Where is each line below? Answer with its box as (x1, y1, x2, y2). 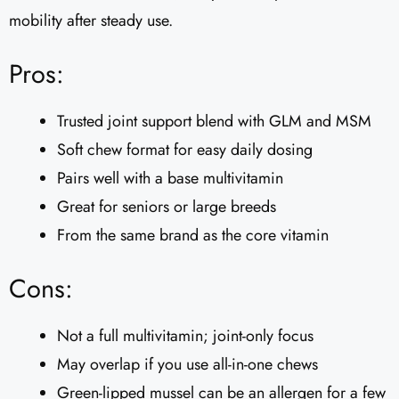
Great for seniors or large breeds (57, 195, 276, 219)
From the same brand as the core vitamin (57, 224, 329, 248)
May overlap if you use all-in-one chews (57, 353, 318, 377)
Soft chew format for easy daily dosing (57, 138, 313, 162)
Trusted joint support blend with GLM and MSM (57, 110, 371, 134)
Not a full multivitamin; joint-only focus (57, 324, 313, 348)
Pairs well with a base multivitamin (57, 167, 283, 191)
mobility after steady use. (9, 9, 173, 33)
